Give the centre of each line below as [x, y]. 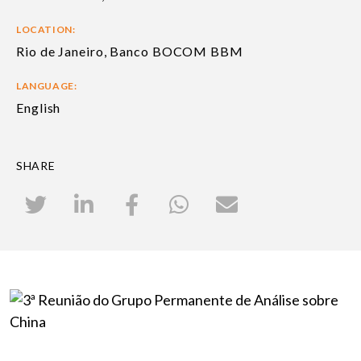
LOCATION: [46, 30]
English [39, 108]
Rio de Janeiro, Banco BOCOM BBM [130, 52]
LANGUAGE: [47, 86]
